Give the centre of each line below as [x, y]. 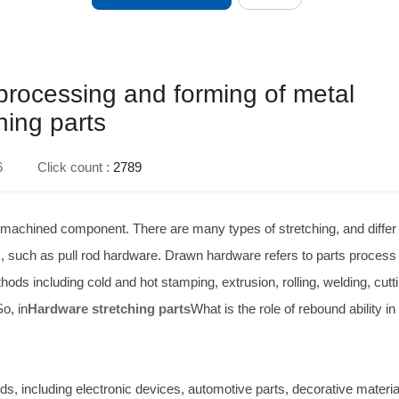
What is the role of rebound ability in [293, 308]
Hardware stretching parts [110, 308]
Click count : [75, 167]
